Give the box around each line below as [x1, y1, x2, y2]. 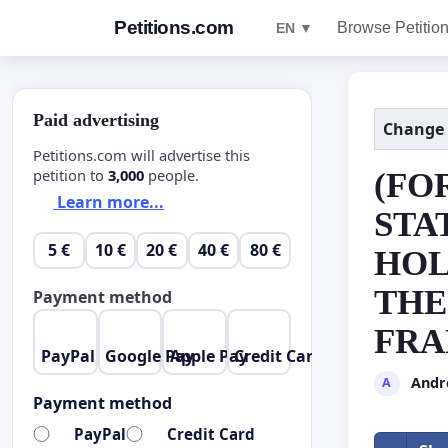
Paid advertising [33, 110, 159, 130]
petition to [33, 164, 108, 185]
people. [144, 164, 199, 185]
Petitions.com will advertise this [33, 144, 250, 165]
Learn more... [53, 191, 164, 214]
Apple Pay [169, 344, 248, 367]
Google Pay [105, 344, 195, 367]
